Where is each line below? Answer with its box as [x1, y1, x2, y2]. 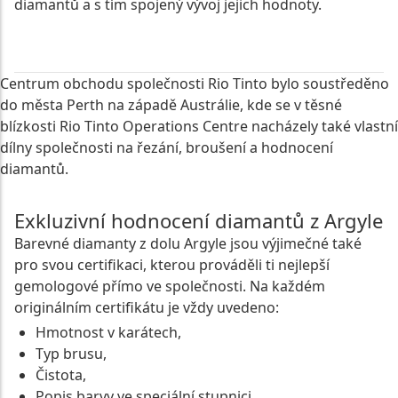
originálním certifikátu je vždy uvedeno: [14, 298, 279, 318]
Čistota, [36, 365, 86, 386]
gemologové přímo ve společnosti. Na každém [14, 276, 325, 297]
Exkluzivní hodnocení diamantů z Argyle [14, 207, 383, 235]
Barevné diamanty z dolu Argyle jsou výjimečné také [14, 234, 362, 254]
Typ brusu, [36, 344, 107, 364]
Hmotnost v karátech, [36, 322, 181, 343]
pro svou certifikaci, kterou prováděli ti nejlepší [14, 255, 330, 275]
